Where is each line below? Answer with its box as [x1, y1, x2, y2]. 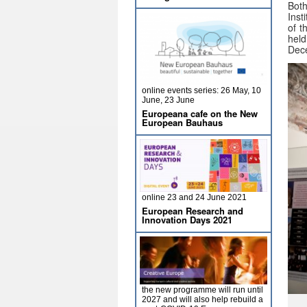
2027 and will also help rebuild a [142, 295, 263, 304]
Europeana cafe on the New [142, 107, 258, 120]
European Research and [142, 204, 243, 217]
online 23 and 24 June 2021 [142, 193, 247, 202]
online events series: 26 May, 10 [142, 86, 261, 95]
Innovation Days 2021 [142, 213, 232, 226]
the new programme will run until [142, 285, 263, 295]
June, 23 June [142, 95, 195, 105]
